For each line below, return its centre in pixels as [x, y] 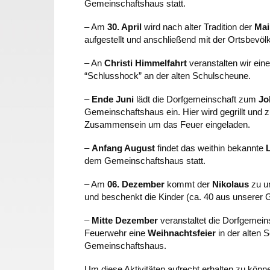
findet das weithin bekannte [210, 148]
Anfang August [123, 148]
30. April [124, 27]
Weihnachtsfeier [182, 233]
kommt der [188, 184]
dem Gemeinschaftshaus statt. [145, 161]
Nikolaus [231, 184]
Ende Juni [113, 99]
